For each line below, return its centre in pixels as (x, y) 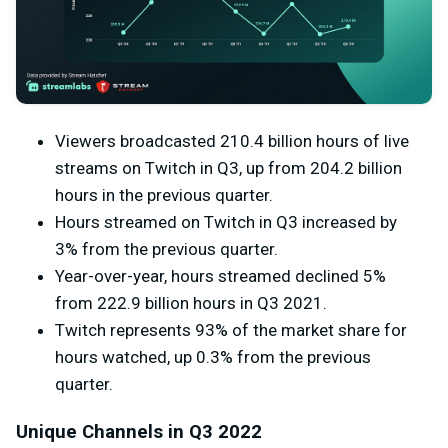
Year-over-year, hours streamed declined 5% (220, 275)
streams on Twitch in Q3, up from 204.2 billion (228, 167)
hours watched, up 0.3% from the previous (213, 356)
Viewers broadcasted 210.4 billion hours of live (232, 140)
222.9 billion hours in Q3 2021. (212, 302)
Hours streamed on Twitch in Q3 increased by (226, 221)
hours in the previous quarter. (164, 194)
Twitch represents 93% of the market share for (231, 329)
